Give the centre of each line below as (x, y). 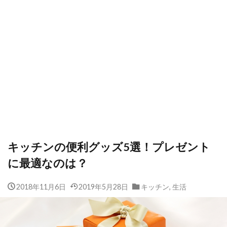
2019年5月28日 (103, 187)
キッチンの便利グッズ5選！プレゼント (109, 147)
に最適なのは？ (48, 163)
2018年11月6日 (41, 187)
